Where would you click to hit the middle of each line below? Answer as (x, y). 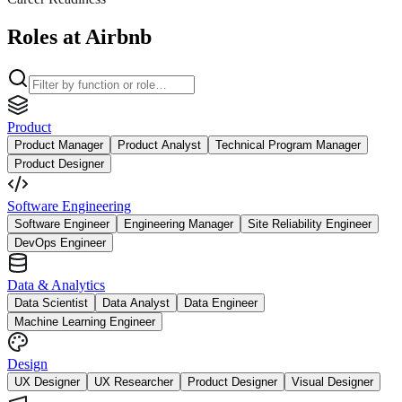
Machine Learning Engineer (85, 321)
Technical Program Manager (288, 144)
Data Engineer (221, 302)
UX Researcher (134, 381)
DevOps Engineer (60, 242)
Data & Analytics (56, 284)
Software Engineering (69, 205)
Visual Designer (332, 381)
